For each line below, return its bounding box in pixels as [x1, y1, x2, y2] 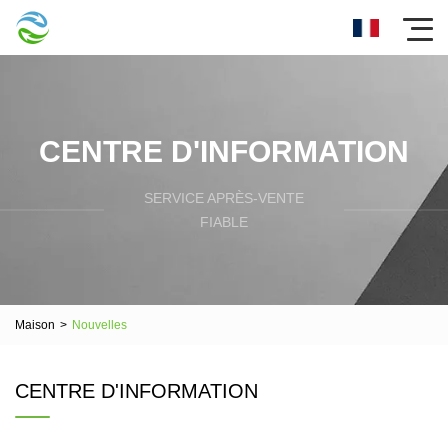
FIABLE [200, 213, 248, 230]
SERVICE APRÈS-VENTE [144, 189, 304, 206]
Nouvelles [72, 317, 127, 332]
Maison [15, 317, 55, 332]
